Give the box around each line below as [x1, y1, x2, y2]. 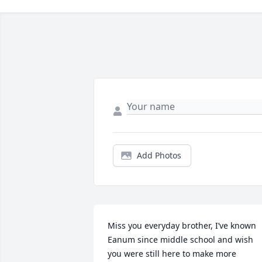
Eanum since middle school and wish [108, 234, 253, 245]
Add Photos [137, 150, 181, 161]
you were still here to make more [108, 248, 236, 259]
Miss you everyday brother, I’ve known [108, 220, 256, 231]
